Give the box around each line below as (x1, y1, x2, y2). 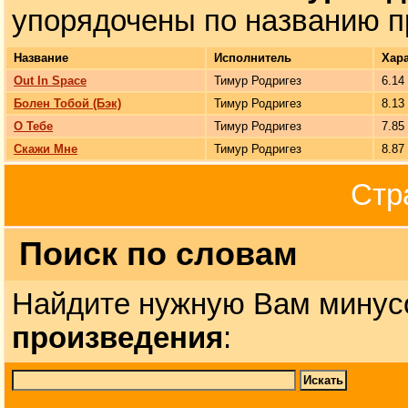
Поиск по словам (19, 236, 298, 272)
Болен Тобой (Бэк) (14, 97, 121, 110)
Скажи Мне (14, 142, 77, 156)
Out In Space (14, 74, 87, 87)
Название (14, 51, 68, 65)
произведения (12, 321, 223, 354)
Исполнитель (214, 51, 291, 65)
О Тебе (14, 119, 53, 133)
